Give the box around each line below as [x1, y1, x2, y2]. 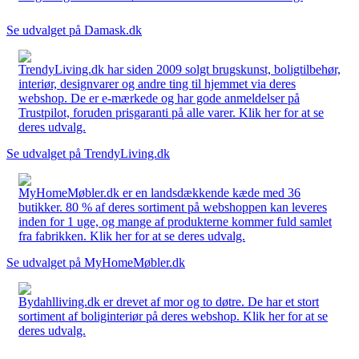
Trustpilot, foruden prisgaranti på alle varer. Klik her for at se [18, 105, 324, 119]
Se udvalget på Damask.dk [6, 22, 142, 37]
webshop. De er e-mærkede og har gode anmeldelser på [18, 91, 300, 105]
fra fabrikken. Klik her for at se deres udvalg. [18, 228, 245, 243]
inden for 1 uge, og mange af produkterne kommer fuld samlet [18, 214, 332, 228]
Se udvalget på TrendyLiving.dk [6, 146, 170, 160]
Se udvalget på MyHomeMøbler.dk [6, 255, 185, 269]
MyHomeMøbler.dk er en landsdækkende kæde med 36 [18, 185, 301, 200]
